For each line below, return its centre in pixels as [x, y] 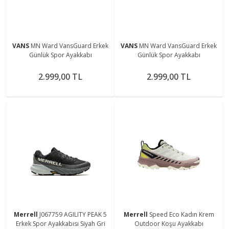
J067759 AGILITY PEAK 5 [73, 214]
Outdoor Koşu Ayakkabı [169, 223]
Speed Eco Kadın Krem [181, 214]
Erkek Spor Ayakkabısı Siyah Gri [60, 223]
